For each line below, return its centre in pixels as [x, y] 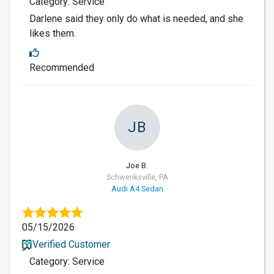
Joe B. [137, 165]
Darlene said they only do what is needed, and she [136, 18]
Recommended [62, 67]
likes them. [53, 33]
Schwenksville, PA [137, 177]
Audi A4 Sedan [137, 188]
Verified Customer [71, 244]
